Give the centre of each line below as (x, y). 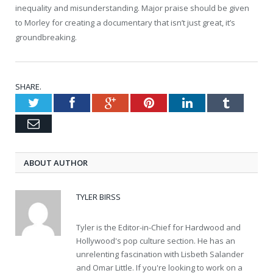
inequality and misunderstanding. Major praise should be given (132, 8)
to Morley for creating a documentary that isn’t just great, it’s (125, 22)
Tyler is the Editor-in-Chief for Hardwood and (158, 227)
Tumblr (246, 102)
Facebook (98, 102)
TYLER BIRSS (98, 197)
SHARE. (28, 86)
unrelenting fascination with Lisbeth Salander (160, 254)
